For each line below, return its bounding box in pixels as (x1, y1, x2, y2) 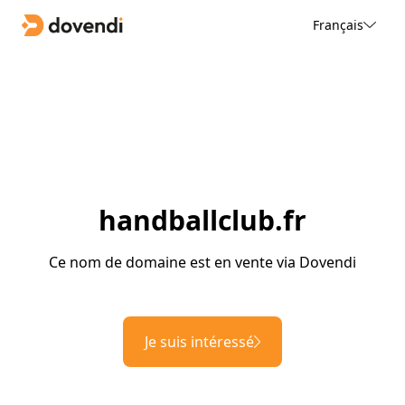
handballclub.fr (99, 202, 306, 240)
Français (312, 15, 363, 33)
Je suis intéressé (145, 332, 254, 353)
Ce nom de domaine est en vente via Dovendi (49, 252, 356, 273)
